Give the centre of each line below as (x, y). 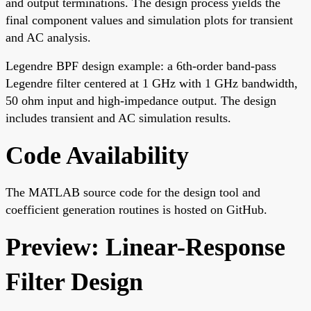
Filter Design (74, 282)
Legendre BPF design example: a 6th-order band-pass (141, 66)
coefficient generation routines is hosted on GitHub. (136, 210)
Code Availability (97, 156)
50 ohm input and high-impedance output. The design (141, 101)
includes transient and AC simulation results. (118, 118)
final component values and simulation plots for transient (149, 20)
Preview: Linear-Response (145, 247)
